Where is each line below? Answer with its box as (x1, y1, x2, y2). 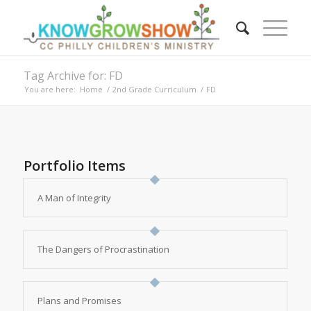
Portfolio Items (23, 156, 126, 175)
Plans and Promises (37, 294, 121, 307)
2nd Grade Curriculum (112, 84, 196, 94)
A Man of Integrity (37, 192, 111, 204)
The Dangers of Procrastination (37, 243, 169, 255)
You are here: (24, 84, 76, 94)
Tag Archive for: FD (23, 68, 123, 83)
